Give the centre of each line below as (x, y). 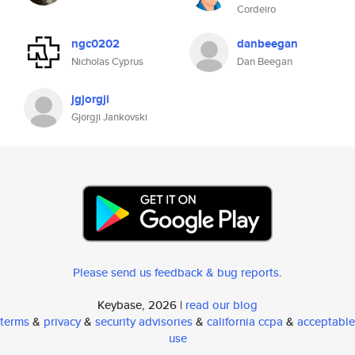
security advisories (144, 321)
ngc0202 (95, 44)
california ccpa (245, 321)
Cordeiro (256, 9)
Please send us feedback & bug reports (176, 272)
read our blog (221, 305)
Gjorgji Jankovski (109, 117)
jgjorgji (90, 99)
